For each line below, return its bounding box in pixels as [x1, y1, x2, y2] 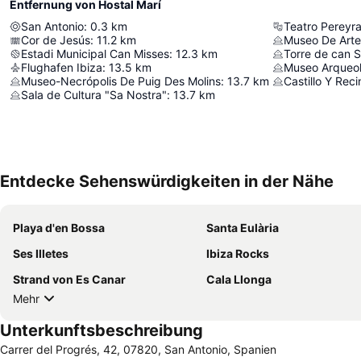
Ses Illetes [13, 247, 68, 261]
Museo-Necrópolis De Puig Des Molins [21, 74, 221, 89]
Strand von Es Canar [13, 272, 126, 287]
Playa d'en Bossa [13, 221, 105, 235]
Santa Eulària [206, 221, 279, 235]
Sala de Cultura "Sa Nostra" [21, 88, 167, 102]
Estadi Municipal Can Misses [21, 47, 169, 61]
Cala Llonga [206, 272, 272, 287]
